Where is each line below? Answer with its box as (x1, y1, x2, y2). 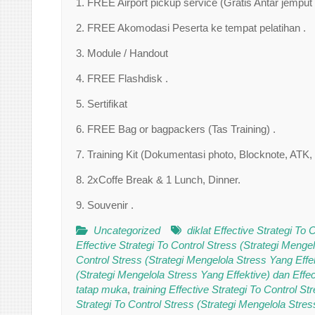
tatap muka (76, 283, 127, 295)
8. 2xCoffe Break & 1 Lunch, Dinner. (76, 174, 240, 186)
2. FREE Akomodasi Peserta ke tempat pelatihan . (76, 22, 306, 34)
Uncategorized (94, 224, 160, 236)
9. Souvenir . (76, 199, 134, 211)
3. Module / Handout (76, 47, 168, 59)
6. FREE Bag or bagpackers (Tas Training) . (76, 123, 276, 135)
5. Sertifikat (76, 98, 127, 110)
